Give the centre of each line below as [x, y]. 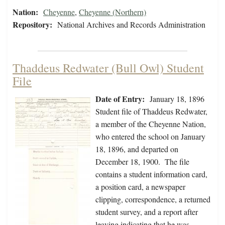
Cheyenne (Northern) [113, 12]
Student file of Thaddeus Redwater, [151, 111]
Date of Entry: [120, 99]
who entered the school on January [150, 137]
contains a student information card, [151, 174]
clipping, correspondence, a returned [153, 199]
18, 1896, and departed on [137, 149]
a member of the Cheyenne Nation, [151, 124]
